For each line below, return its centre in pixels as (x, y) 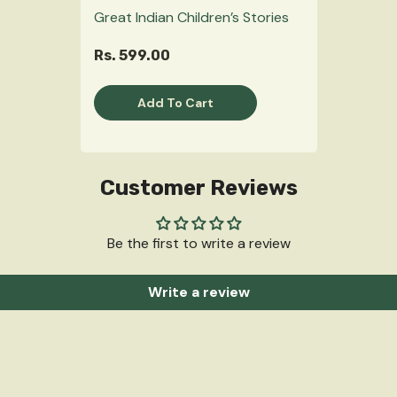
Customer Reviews (198, 188)
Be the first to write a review (198, 244)
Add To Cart (175, 102)
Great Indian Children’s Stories (191, 18)
